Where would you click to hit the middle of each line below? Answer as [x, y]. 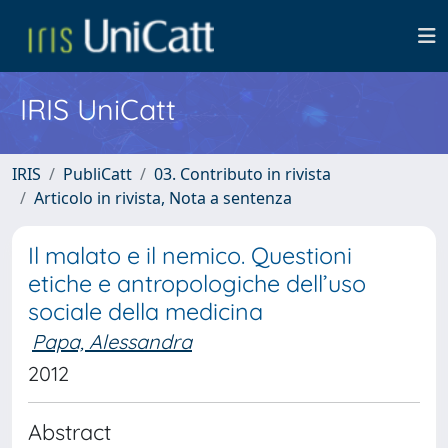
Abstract [69, 431]
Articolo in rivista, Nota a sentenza [163, 198]
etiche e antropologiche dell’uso [197, 283]
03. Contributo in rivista [242, 174]
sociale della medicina [145, 311]
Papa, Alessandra [112, 341]
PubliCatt [97, 174]
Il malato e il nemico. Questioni [190, 255]
